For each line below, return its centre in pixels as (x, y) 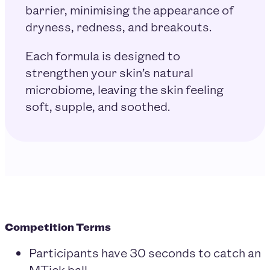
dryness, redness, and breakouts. (118, 26)
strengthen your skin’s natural (109, 72)
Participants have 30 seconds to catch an (145, 253)
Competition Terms (58, 226)
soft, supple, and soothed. (97, 105)
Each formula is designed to (102, 55)
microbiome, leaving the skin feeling (124, 89)
